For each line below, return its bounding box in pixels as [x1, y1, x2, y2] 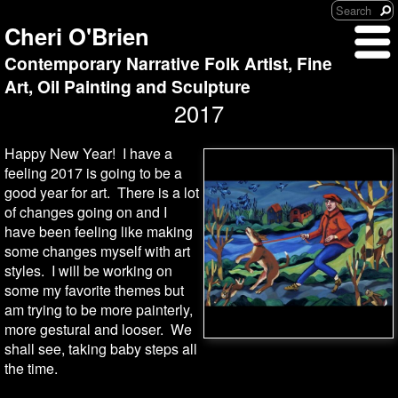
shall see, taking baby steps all [4, 338, 197, 359]
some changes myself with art [4, 241, 190, 261]
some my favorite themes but [4, 280, 184, 300]
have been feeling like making [4, 221, 193, 242]
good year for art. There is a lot [4, 182, 199, 203]
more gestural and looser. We [4, 319, 192, 339]
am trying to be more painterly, [4, 299, 193, 320]
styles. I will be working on [4, 260, 172, 281]
